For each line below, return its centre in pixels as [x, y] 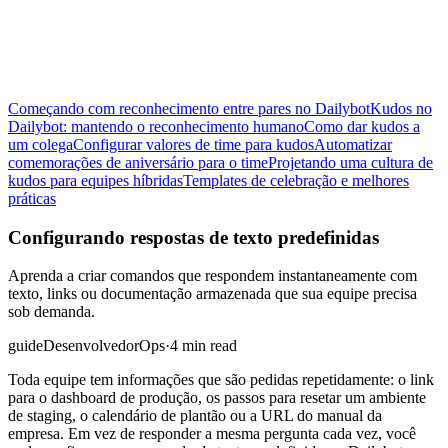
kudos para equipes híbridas [95, 180]
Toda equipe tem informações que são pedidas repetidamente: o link [221, 380]
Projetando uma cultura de [350, 162]
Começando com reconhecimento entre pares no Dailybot [189, 108]
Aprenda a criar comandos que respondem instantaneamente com [212, 276]
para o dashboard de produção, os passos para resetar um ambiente [217, 398]
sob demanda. [51, 312]
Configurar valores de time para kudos [193, 144]
